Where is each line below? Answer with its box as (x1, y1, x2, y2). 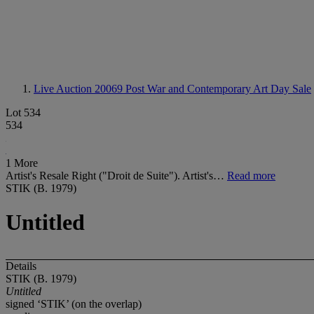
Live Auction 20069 (34, 83, 125, 95)
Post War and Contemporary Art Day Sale (125, 83, 311, 95)
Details (6, 259, 36, 272)
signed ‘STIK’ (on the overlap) (6, 297, 142, 310)
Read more (227, 170, 275, 182)
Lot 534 (6, 107, 41, 118)
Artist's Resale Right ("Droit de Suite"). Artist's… (6, 170, 227, 182)
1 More (6, 157, 38, 169)
